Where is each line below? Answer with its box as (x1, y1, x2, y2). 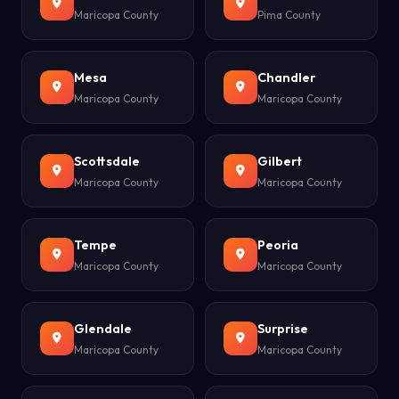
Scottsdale (74, 153, 140, 169)
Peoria (257, 237, 298, 253)
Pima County (257, 8, 321, 21)
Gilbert (257, 153, 302, 169)
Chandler (257, 69, 315, 85)
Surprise (257, 321, 308, 337)
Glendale (74, 321, 132, 337)
